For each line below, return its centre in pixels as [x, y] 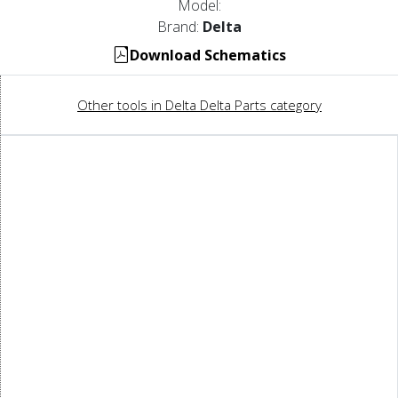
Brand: [179, 26]
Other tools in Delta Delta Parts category [199, 104]
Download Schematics [207, 55]
